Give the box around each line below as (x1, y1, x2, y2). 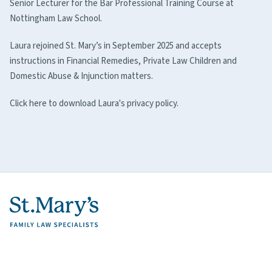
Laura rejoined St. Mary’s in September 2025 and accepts (10, 39, 222, 53)
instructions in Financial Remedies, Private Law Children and (10, 55, 237, 68)
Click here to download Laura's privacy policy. (10, 97, 180, 110)
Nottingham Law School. (10, 12, 102, 25)
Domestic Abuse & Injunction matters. (10, 70, 153, 83)
